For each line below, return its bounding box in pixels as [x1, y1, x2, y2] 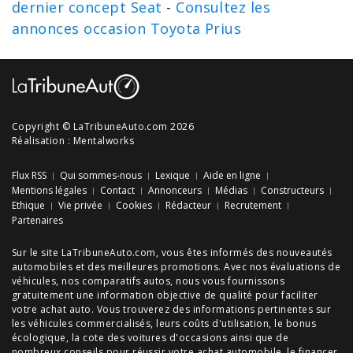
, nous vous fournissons [170, 274, 285, 288]
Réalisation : [12, 134, 73, 147]
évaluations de [269, 260, 341, 273]
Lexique [155, 169, 190, 182]
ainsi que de [227, 331, 289, 344]
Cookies [116, 199, 152, 212]
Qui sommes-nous [60, 169, 142, 182]
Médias [215, 184, 247, 197]
